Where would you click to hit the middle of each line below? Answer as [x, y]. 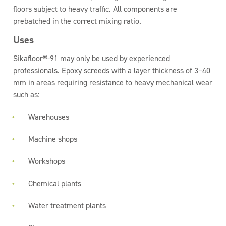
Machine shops [53, 139]
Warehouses [49, 117]
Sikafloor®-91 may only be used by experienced [92, 58]
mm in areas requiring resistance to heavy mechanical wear [113, 82]
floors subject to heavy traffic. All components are [95, 9]
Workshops [47, 161]
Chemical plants [55, 183]
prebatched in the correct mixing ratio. [77, 21]
